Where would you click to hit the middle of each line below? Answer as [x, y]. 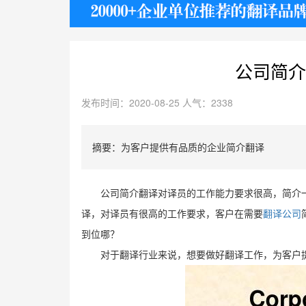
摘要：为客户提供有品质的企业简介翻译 [179, 147]
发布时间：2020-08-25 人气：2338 [157, 102]
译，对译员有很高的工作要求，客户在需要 [172, 214]
